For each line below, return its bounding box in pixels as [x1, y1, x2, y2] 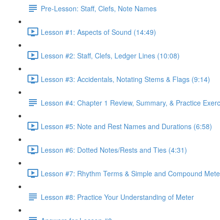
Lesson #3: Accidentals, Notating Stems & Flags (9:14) [41, 74, 210, 84]
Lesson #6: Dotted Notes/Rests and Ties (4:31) [41, 144, 187, 155]
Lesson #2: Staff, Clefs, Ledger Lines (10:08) [41, 50, 180, 60]
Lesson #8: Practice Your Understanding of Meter [41, 192, 194, 202]
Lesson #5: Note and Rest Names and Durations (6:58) [41, 121, 212, 131]
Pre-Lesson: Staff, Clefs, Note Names [41, 3, 157, 13]
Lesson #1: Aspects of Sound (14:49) [41, 27, 156, 37]
